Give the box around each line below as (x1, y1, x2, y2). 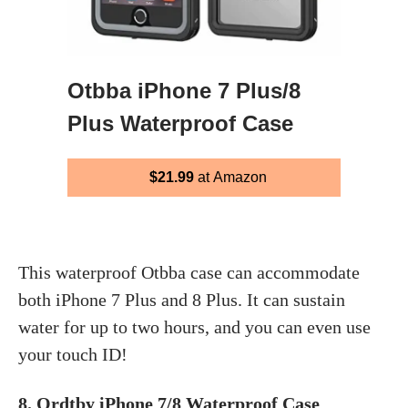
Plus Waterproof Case (67, 110, 293, 136)
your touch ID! (18, 343, 127, 364)
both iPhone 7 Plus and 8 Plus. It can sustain (18, 289, 345, 310)
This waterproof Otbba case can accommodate (18, 261, 360, 282)
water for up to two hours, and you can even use (18, 316, 371, 337)
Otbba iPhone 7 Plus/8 (67, 77, 301, 103)
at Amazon (193, 168, 267, 185)
